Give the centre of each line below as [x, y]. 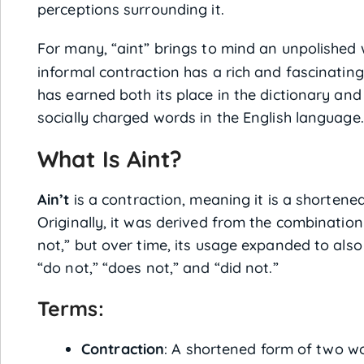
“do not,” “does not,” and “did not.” [158, 268]
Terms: [71, 308]
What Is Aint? [110, 159]
